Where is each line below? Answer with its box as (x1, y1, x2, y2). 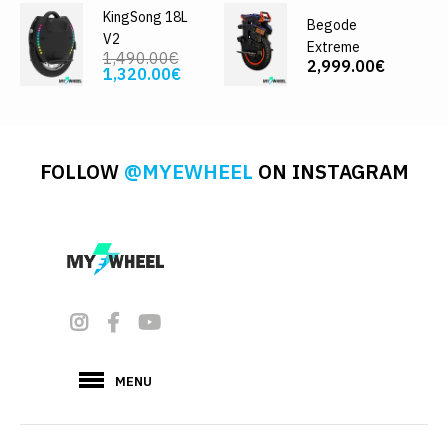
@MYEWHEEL (123, 157, 253, 185)
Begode (306, 16, 357, 35)
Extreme (306, 38, 360, 57)
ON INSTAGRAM (252, 157, 409, 185)
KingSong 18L (102, 8, 188, 27)
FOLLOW (39, 157, 124, 185)
